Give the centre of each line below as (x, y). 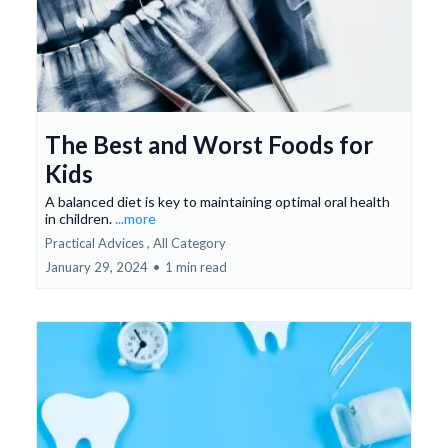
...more (135, 219)
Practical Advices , (97, 243)
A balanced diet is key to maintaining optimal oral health (217, 202)
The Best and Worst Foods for (209, 145)
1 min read (196, 267)
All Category (189, 243)
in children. (80, 219)
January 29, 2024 (96, 267)
